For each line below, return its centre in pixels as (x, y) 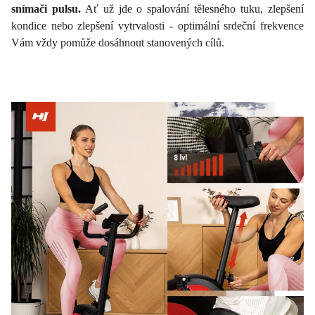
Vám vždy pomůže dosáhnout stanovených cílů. (118, 42)
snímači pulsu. (46, 8)
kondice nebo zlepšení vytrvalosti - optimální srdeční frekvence (157, 25)
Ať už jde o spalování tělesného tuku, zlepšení (192, 8)
